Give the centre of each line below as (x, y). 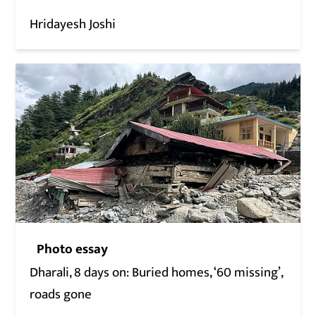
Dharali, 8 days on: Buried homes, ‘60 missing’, (157, 273)
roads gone (61, 295)
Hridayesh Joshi (73, 24)
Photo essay (73, 250)
